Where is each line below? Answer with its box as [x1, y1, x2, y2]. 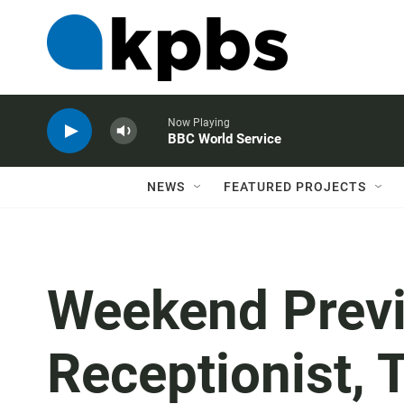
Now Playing [168, 116, 230, 129]
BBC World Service [168, 131, 281, 147]
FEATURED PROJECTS [224, 179, 366, 194]
